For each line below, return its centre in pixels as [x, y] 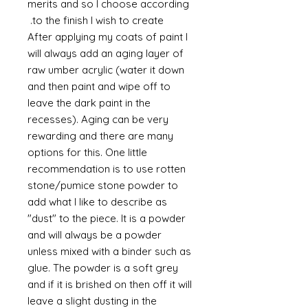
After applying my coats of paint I [108, 37]
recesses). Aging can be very [98, 119]
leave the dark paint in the [89, 103]
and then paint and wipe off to [99, 86]
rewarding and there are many [100, 136]
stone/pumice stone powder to [103, 185]
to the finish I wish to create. [98, 20]
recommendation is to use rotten [107, 169]
